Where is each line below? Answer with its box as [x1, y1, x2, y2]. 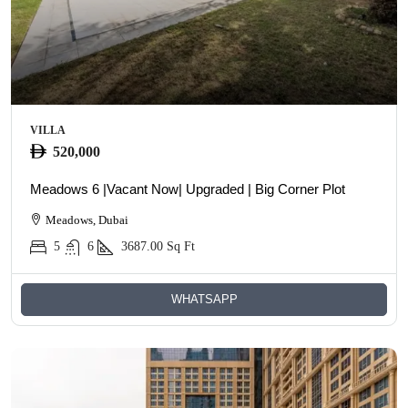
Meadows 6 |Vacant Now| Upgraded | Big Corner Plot [30, 180, 345, 197]
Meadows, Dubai [46, 212, 128, 227]
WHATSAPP [170, 291, 238, 306]
